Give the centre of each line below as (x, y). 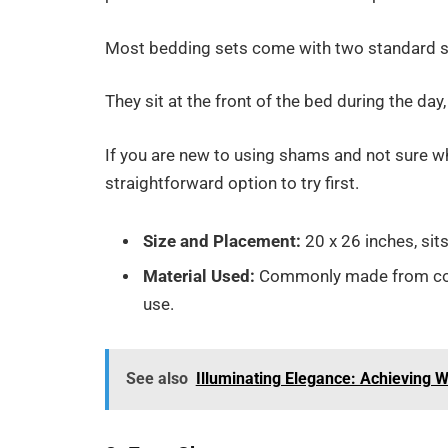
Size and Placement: (222, 241)
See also (156, 379)
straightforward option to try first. (232, 183)
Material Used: (199, 276)
